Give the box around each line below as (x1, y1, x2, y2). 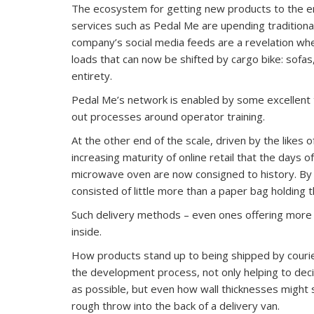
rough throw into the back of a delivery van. (71, 298, 280, 313)
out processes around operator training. (71, 109, 265, 123)
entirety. (71, 68, 112, 83)
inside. (71, 224, 102, 238)
